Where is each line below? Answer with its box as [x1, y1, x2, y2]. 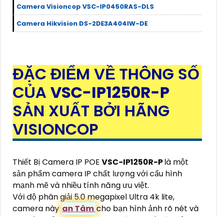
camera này [13, 202, 61, 214]
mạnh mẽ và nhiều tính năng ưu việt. [13, 179, 149, 191]
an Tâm [62, 202, 95, 214]
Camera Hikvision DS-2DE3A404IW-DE [16, 18, 148, 28]
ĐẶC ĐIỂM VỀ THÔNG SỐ [13, 62, 200, 85]
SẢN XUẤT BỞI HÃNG [13, 99, 170, 122]
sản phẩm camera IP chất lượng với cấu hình [13, 168, 182, 179]
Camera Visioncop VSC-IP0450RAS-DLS [16, 1, 154, 11]
